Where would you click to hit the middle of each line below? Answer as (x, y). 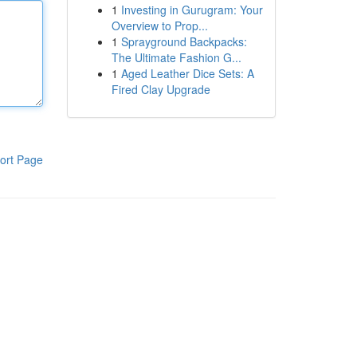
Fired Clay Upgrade (161, 89)
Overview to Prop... (159, 25)
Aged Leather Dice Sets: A (187, 73)
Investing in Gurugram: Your (192, 10)
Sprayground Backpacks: (184, 41)
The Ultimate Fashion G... (176, 57)
